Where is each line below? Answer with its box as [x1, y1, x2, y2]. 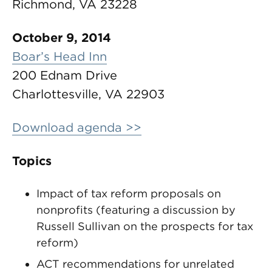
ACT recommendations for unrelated [36, 257, 234, 270]
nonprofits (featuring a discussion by [36, 203, 236, 216]
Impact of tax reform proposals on [36, 187, 221, 200]
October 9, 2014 [12, 30, 111, 45]
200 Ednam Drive [12, 68, 117, 83]
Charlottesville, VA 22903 [12, 87, 165, 101]
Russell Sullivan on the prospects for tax [36, 220, 253, 233]
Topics [12, 154, 52, 168]
